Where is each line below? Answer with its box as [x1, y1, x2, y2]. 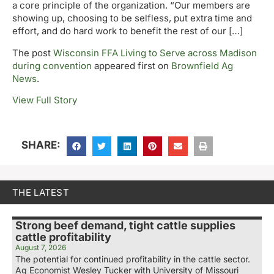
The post [12, 46, 53, 59]
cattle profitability [15, 230, 111, 243]
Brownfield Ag [171, 59, 233, 72]
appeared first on [92, 59, 171, 72]
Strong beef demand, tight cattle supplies [15, 218, 235, 232]
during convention [12, 59, 92, 72]
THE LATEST [12, 186, 69, 198]
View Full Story [12, 94, 77, 106]
